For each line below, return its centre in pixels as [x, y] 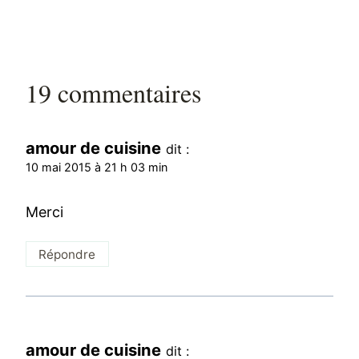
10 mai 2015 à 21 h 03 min [97, 167]
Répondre [67, 254]
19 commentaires [114, 93]
